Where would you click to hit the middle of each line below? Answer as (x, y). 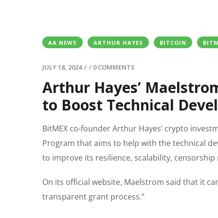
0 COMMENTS (114, 67)
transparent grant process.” (93, 197)
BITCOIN (173, 43)
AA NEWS (63, 43)
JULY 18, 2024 (62, 67)
